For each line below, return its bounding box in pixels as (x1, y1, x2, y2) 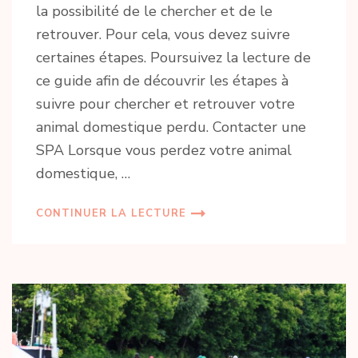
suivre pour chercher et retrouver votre (36, 94, 295, 114)
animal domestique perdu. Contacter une (36, 117, 306, 137)
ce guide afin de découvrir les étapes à (36, 71, 288, 91)
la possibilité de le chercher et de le (36, 2, 272, 22)
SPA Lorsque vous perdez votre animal (36, 141, 292, 161)
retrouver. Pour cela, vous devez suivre (36, 25, 290, 45)
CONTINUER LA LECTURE (36, 206, 186, 221)
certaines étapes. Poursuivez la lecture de (36, 48, 311, 68)
